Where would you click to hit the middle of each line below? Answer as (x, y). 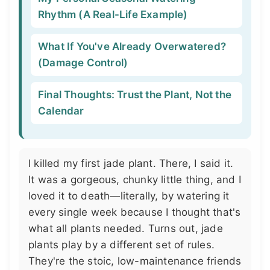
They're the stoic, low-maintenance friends (135, 261)
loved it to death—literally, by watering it (129, 196)
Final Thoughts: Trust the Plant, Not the (135, 95)
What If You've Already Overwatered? (132, 46)
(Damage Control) (83, 63)
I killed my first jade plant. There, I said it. (131, 163)
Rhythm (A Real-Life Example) (113, 14)
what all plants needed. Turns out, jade (126, 228)
